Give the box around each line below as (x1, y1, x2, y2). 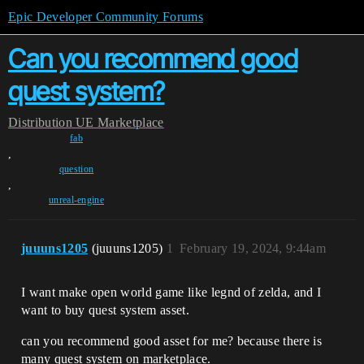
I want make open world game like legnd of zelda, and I (21, 285, 322, 299)
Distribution (8, 115, 72, 129)
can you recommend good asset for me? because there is (21, 334, 322, 348)
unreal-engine (48, 194, 105, 206)
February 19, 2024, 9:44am (180, 241, 327, 255)
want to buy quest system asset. (21, 303, 189, 317)
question (58, 163, 94, 175)
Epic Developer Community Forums (8, 10, 203, 24)
